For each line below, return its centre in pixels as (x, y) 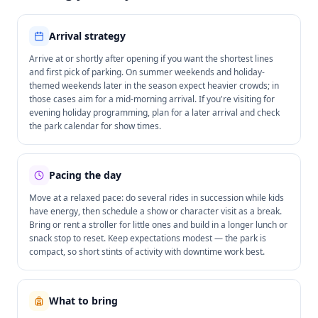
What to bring (83, 301)
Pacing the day (85, 175)
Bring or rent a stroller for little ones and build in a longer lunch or (158, 225)
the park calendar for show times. (95, 126)
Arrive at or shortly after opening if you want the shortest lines (151, 59)
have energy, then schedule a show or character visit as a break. (155, 211)
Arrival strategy (87, 36)
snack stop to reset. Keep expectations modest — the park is (148, 238)
